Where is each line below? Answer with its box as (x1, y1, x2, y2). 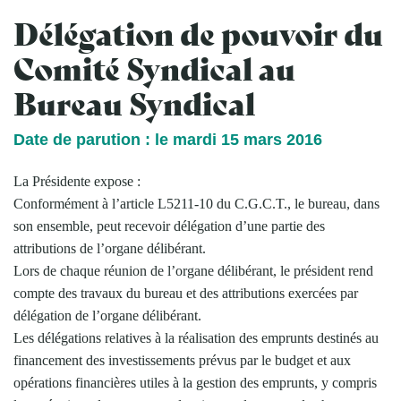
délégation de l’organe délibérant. (13, 307, 201, 323)
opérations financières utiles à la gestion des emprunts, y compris (13, 374, 377, 390)
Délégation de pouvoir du (13, 10, 383, 54)
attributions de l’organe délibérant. (13, 240, 206, 256)
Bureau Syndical (13, 80, 255, 124)
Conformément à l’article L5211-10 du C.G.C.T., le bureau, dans (13, 195, 380, 211)
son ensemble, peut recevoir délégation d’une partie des (13, 218, 325, 234)
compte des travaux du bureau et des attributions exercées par (13, 285, 358, 301)
